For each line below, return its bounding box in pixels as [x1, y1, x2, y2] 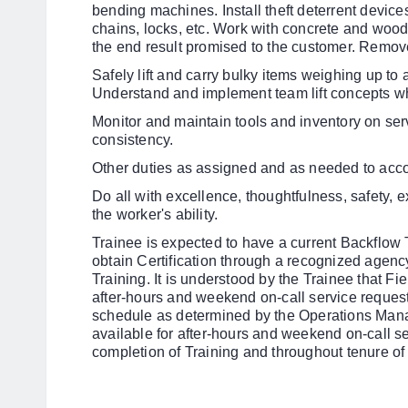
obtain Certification [92, 253, 221, 269]
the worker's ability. [92, 207, 219, 222]
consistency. [92, 132, 174, 148]
